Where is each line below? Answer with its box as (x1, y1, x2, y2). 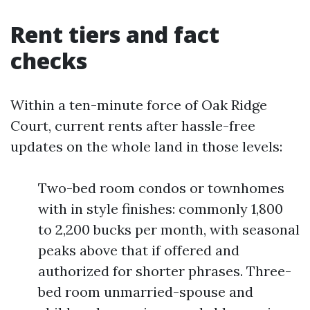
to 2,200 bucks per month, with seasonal (38, 221, 300, 238)
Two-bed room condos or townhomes (38, 179, 284, 197)
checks (10, 46, 87, 75)
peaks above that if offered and (38, 241, 239, 259)
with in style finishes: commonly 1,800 (38, 200, 283, 217)
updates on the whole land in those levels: (10, 138, 282, 155)
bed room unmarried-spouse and (38, 283, 253, 300)
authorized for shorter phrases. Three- (38, 262, 291, 280)
